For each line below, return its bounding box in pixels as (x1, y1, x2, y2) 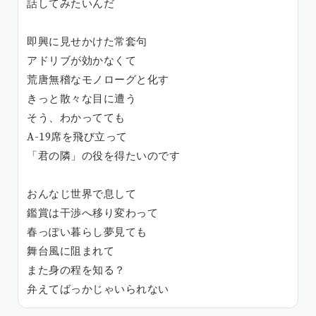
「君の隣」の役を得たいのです (27, 149, 180, 163)
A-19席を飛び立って (27, 130, 128, 144)
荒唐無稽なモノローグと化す (27, 73, 169, 87)
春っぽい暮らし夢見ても (27, 225, 147, 239)
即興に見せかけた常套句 (27, 35, 147, 49)
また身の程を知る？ (27, 263, 126, 277)
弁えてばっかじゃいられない (27, 282, 169, 296)
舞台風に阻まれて (27, 244, 114, 258)
